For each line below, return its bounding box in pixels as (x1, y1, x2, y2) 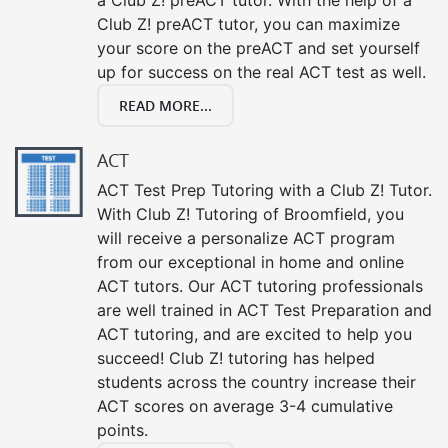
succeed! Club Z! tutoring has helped (97, 347, 375, 368)
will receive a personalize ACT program (97, 227, 395, 248)
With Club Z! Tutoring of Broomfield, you (97, 203, 404, 224)
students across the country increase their (97, 371, 416, 392)
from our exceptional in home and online (97, 251, 404, 272)
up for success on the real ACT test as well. (97, 61, 426, 82)
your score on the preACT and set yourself (97, 37, 420, 58)
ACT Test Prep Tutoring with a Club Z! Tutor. (97, 179, 432, 200)
